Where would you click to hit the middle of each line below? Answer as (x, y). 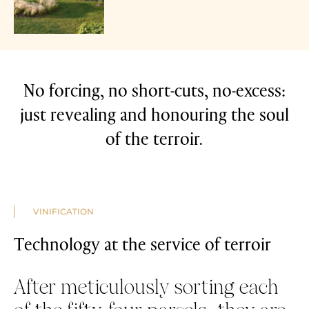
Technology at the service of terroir (142, 243)
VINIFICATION (63, 211)
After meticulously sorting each (146, 288)
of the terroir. (154, 138)
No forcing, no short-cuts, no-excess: (154, 90)
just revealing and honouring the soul (154, 114)
